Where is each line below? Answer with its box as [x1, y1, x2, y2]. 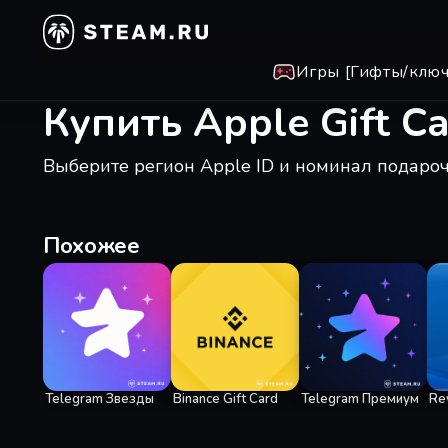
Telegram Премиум [300, 390, 419, 408]
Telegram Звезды [44, 390, 154, 408]
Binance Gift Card [172, 390, 278, 408]
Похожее [42, 231, 140, 261]
